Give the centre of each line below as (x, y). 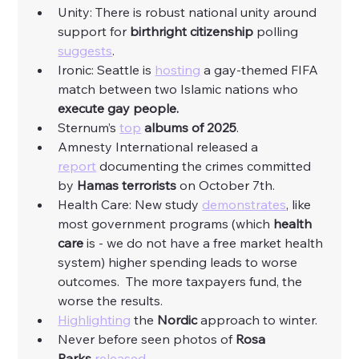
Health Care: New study (130, 205)
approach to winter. (259, 320)
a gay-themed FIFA (261, 70)
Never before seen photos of (147, 339)
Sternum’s (89, 128)
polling (278, 32)
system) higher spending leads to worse (179, 262)
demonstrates (244, 205)
